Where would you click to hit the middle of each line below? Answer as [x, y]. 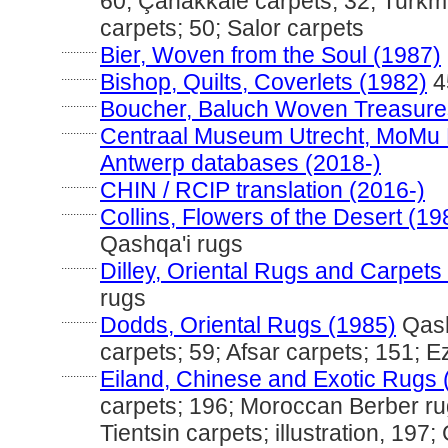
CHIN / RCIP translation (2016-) [262, 190]
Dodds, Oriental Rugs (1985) [248, 325]
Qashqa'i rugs [171, 244]
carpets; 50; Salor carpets [232, 28]
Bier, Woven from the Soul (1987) [270, 55]
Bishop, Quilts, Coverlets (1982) [263, 82]
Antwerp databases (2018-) [240, 163]
